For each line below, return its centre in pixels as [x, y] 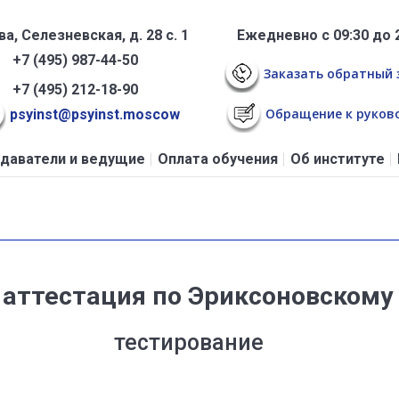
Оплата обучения [217, 159]
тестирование [188, 343]
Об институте [337, 159]
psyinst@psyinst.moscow [93, 115]
